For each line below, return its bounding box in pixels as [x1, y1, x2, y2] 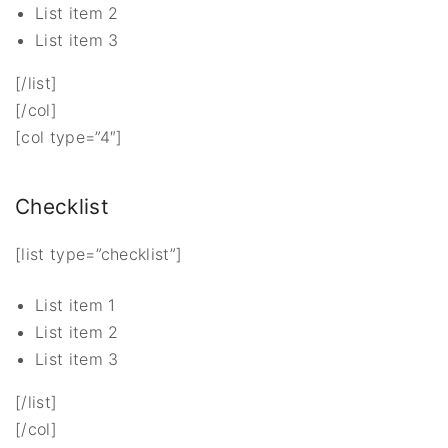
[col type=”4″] [15, 127, 123, 148]
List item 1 [35, 294, 116, 315]
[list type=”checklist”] [15, 243, 183, 264]
